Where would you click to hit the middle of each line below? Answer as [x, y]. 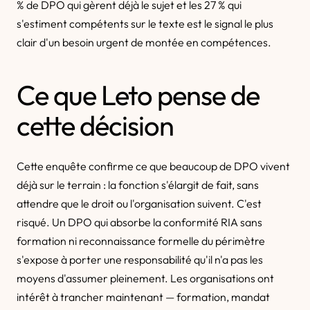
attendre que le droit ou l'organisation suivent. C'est [139, 203]
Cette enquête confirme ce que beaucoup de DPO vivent [153, 166]
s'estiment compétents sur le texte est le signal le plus [145, 24]
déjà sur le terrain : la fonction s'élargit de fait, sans [138, 185]
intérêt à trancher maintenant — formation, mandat [143, 297]
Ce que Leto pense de [138, 95]
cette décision [95, 125]
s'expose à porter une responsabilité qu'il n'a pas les [140, 259]
